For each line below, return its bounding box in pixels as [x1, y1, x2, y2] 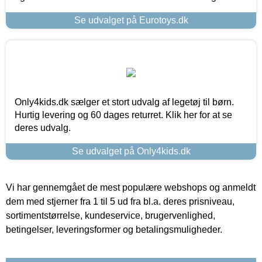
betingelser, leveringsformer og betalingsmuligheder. [6, 224, 222, 235]
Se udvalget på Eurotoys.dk [74, 15, 188, 25]
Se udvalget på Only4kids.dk [71, 146, 191, 156]
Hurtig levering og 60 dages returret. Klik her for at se [15, 109, 232, 120]
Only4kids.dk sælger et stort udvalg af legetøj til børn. [15, 96, 234, 107]
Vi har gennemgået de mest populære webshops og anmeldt [6, 182, 256, 192]
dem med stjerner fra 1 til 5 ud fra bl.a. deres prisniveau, [6, 196, 235, 206]
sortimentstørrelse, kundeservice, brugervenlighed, [6, 210, 215, 220]
